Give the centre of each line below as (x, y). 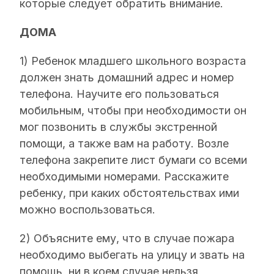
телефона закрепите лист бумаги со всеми (133, 160)
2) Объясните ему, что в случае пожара (127, 238)
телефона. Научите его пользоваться (119, 94)
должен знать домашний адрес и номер (127, 77)
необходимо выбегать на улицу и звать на (132, 255)
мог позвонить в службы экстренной (118, 127)
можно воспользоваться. (87, 209)
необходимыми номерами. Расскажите (124, 176)
